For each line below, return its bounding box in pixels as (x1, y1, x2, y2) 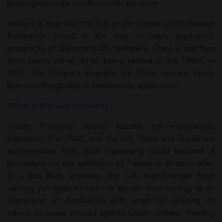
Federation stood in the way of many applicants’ (7, 31, 215, 41)
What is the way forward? (7, 101, 109, 111)
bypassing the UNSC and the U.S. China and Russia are (7, 133, 215, 143)
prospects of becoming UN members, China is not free (7, 43, 215, 53)
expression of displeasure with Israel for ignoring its (7, 195, 215, 205)
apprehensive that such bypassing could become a (7, 146, 215, 156)
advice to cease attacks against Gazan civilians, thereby (7, 208, 215, 218)
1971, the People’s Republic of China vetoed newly (7, 68, 215, 78)
